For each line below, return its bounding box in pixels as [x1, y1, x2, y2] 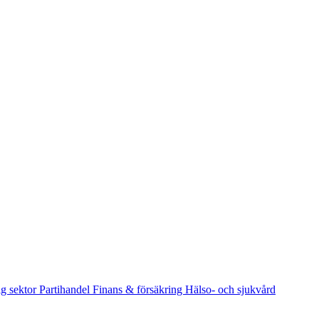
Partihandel [39, 283, 93, 296]
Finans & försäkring [93, 283, 185, 296]
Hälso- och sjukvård [185, 283, 276, 296]
